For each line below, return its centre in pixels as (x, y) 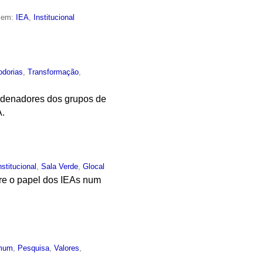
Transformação (53, 72)
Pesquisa (34, 248)
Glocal (94, 167)
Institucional (54, 17)
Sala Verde (60, 167)
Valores (67, 248)
